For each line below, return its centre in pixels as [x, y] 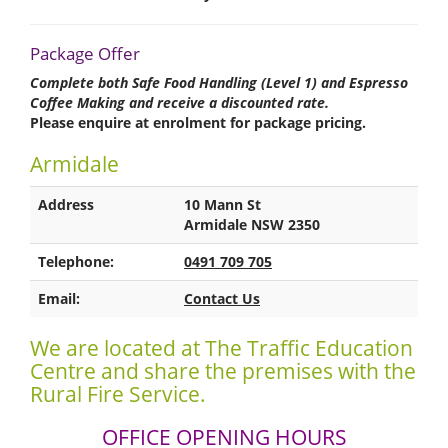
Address [66, 204]
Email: [59, 298]
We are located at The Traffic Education [221, 347]
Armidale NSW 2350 [252, 224]
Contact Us [222, 298]
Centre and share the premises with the [223, 370]
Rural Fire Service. [118, 393]
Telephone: [76, 261]
